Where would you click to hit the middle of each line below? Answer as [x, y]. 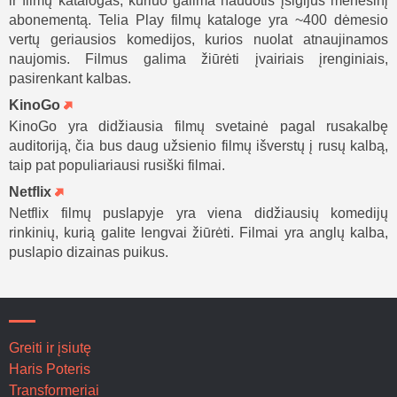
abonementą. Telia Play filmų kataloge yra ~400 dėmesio [198, 20]
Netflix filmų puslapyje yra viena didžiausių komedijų [198, 214]
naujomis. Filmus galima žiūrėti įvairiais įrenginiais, [198, 59]
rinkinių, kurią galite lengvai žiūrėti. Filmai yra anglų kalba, [198, 233]
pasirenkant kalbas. [70, 79]
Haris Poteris [50, 370]
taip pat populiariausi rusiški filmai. [117, 166]
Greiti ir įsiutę [50, 348]
